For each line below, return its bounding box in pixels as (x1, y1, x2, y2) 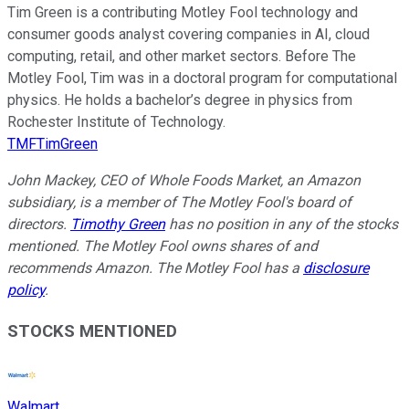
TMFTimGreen (7, 134, 98, 152)
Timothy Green (70, 215, 165, 233)
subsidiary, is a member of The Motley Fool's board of (7, 193, 351, 211)
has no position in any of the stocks (165, 215, 398, 233)
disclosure (303, 258, 369, 277)
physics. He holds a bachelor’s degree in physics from (7, 90, 352, 109)
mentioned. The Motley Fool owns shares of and (7, 236, 318, 255)
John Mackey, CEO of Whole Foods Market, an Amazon (7, 171, 361, 189)
